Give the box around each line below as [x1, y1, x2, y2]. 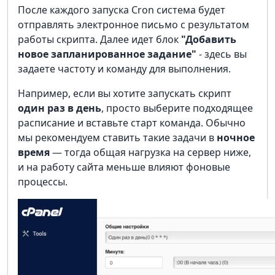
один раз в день [18, 101, 101, 115]
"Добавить [181, 33, 236, 47]
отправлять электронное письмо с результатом [18, 18, 249, 32]
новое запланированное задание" [18, 47, 196, 61]
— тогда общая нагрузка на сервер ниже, [50, 145, 251, 160]
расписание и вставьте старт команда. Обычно [18, 116, 246, 130]
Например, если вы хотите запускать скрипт [18, 87, 231, 101]
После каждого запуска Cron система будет [18, 3, 225, 17]
